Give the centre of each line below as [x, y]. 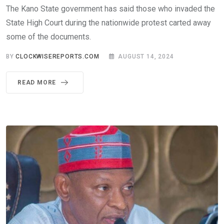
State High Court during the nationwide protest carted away [108, 23]
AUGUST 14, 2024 [146, 56]
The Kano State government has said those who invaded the [110, 9]
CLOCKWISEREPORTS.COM [57, 56]
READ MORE [37, 82]
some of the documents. [48, 37]
